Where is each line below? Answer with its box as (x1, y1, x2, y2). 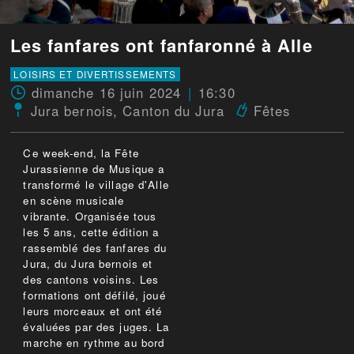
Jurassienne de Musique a (23, 161, 165, 177)
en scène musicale (23, 193, 125, 209)
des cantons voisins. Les (23, 272, 160, 288)
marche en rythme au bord (23, 335, 165, 351)
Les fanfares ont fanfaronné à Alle (9, 32, 313, 58)
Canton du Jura (122, 101, 224, 121)
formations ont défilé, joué (23, 288, 166, 303)
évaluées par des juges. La (23, 319, 170, 335)
